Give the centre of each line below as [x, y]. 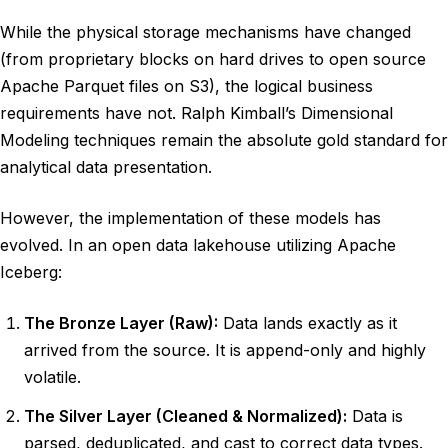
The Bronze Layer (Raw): [121, 323]
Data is [375, 416]
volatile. [52, 377]
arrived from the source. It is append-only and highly [225, 350]
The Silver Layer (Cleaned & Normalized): [185, 416]
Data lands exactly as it [307, 323]
